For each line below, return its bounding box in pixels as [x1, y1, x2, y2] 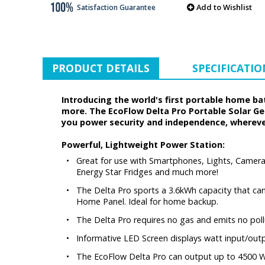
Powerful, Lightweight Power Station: [62, 139, 225, 151]
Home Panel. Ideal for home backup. [76, 196, 218, 208]
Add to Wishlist [196, 1, 252, 12]
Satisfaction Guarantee [75, 2, 156, 12]
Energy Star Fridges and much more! [76, 166, 218, 178]
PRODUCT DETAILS [52, 61, 150, 76]
